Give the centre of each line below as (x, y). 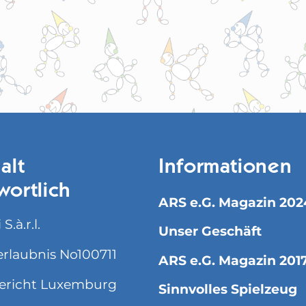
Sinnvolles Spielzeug (228, 290)
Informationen (225, 168)
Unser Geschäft (210, 232)
